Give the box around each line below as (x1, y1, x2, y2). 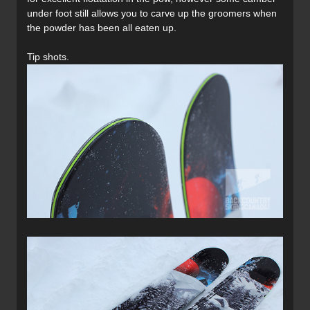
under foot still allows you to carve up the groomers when (27, 8, 277, 19)
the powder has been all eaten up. (27, 22, 176, 34)
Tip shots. (27, 51, 69, 63)
